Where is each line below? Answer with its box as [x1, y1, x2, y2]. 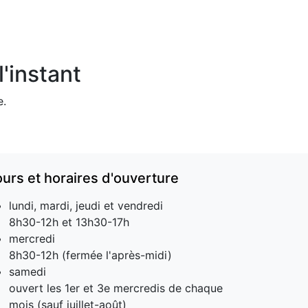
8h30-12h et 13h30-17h [9, 215, 129, 229]
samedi [9, 265, 49, 278]
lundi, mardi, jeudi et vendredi [9, 199, 166, 212]
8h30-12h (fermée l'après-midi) [9, 248, 172, 262]
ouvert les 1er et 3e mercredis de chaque [9, 281, 223, 295]
